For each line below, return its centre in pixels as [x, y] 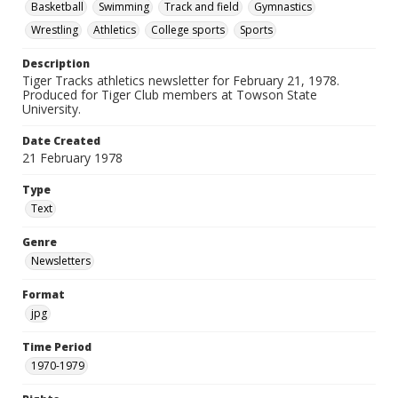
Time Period [57, 347]
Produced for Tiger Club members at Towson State [170, 95]
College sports [188, 30]
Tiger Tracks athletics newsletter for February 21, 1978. [181, 80]
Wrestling [55, 30]
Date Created [61, 141]
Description [56, 64]
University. [52, 109]
